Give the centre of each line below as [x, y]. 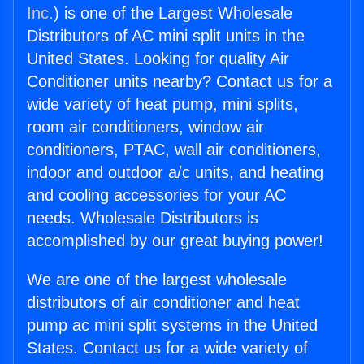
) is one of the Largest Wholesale [173, 13]
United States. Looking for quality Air [158, 59]
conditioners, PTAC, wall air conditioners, [174, 150]
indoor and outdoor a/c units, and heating [175, 173]
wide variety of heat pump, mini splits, [162, 104]
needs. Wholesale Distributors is [143, 218]
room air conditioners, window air [145, 127]
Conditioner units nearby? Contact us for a [180, 82]
